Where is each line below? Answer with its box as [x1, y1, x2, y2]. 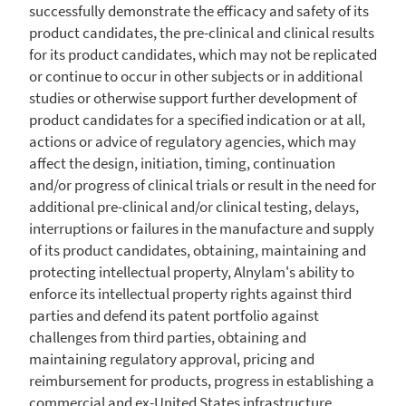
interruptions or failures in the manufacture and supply [29, 217, 374, 238]
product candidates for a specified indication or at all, [29, 109, 365, 130]
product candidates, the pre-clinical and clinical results [29, 22, 374, 43]
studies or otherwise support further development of [29, 87, 357, 108]
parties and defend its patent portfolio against [29, 304, 319, 325]
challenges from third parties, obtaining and [29, 326, 306, 347]
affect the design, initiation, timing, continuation [29, 152, 335, 173]
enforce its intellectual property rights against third [29, 283, 352, 304]
